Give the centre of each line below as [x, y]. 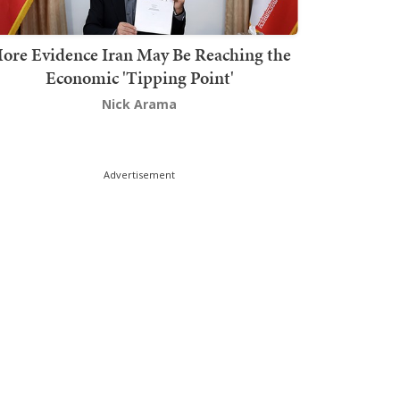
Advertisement [139, 175]
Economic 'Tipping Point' [139, 78]
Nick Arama [139, 104]
